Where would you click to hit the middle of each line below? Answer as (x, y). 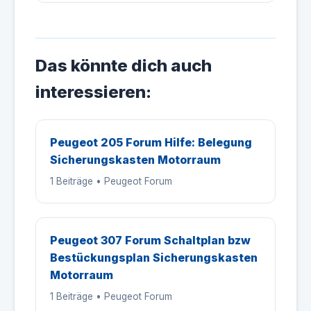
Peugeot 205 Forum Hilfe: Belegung (151, 142)
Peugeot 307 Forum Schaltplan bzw (150, 240)
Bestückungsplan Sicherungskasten (154, 258)
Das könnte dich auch (124, 66)
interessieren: (93, 92)
